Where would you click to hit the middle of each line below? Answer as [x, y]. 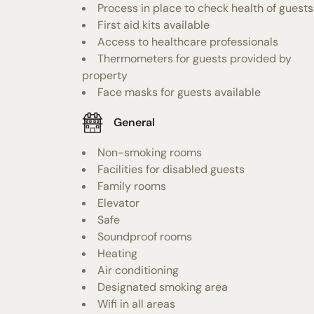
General [134, 123]
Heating [117, 253]
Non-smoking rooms [150, 152]
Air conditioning [138, 270]
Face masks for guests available [179, 92]
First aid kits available [153, 25]
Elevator [118, 203]
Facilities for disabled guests [171, 169]
